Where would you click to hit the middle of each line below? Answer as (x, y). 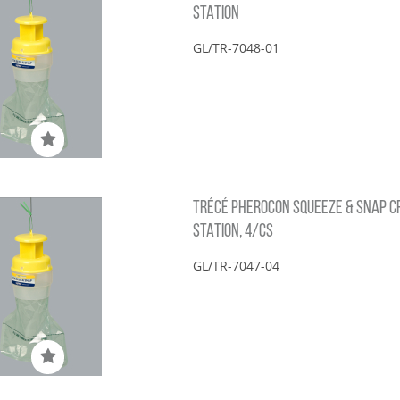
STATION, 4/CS (233, 231)
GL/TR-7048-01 (237, 48)
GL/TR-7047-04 (237, 265)
